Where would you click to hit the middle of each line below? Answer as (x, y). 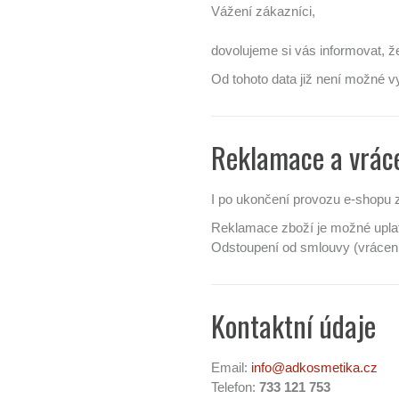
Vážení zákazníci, (263, 11)
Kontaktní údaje (293, 326)
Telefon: (235, 387)
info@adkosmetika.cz (314, 367)
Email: (231, 367)
